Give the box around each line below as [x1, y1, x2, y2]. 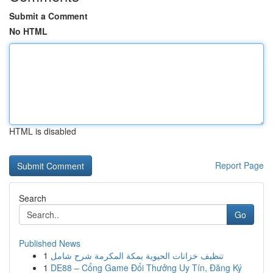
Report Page [215, 159, 264, 171]
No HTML [9, 25, 48, 37]
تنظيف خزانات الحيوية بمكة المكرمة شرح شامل [51, 249, 224, 261]
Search [19, 192, 46, 204]
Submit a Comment [9, 10, 88, 22]
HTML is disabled [9, 125, 76, 137]
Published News [19, 237, 80, 249]
